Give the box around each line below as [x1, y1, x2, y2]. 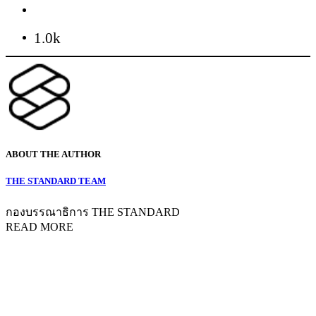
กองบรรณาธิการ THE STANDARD [6, 205, 180, 218]
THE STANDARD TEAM [6, 176, 106, 187]
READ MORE [6, 220, 73, 233]
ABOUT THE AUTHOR [6, 149, 101, 160]
